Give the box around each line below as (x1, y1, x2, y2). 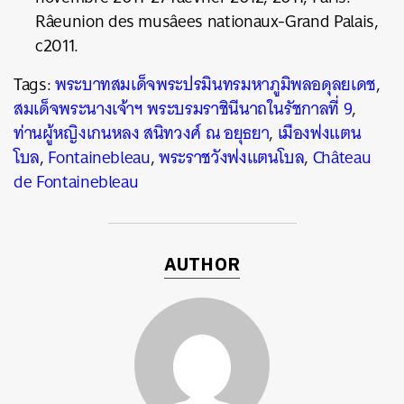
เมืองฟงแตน (277, 118, 362, 148)
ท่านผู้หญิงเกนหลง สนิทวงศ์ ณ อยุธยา (14, 118, 270, 148)
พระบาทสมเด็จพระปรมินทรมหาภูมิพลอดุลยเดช (54, 69, 377, 99)
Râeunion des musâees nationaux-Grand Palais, (35, 6, 379, 36)
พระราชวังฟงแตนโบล (159, 142, 305, 172)
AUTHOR (163, 251, 241, 280)
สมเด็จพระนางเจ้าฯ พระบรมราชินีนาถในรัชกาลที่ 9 (14, 94, 353, 124)
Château (312, 142, 372, 172)
